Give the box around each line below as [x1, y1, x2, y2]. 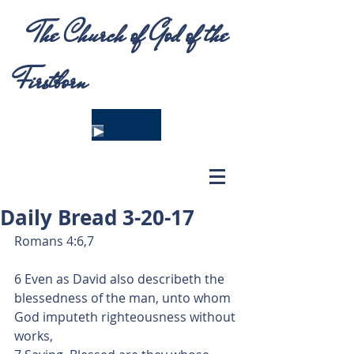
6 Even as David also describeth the [14, 270, 228, 288]
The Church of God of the [21, 14, 228, 55]
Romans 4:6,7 [14, 232, 94, 250]
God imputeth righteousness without [14, 308, 239, 326]
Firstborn [16, 61, 87, 101]
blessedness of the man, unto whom [14, 289, 234, 307]
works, [14, 327, 53, 345]
